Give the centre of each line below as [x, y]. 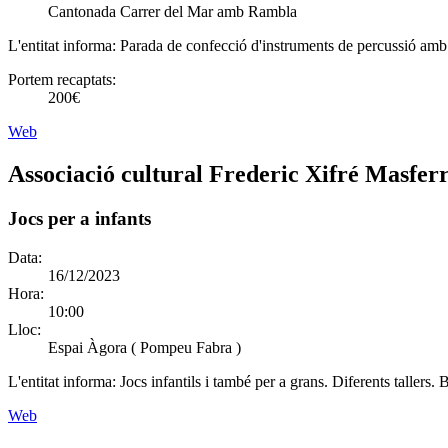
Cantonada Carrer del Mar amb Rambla [172, 12]
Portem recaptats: [62, 80]
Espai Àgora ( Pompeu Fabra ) [144, 347]
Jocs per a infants [79, 219]
